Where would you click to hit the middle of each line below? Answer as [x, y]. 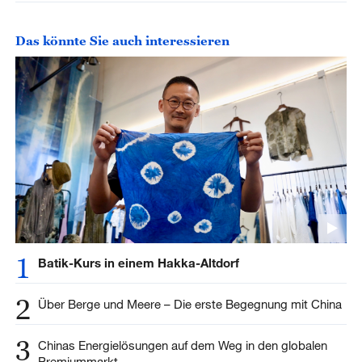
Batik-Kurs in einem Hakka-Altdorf [138, 263]
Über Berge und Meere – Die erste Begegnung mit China [189, 304]
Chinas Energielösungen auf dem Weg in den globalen [182, 345]
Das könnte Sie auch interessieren [122, 41]
